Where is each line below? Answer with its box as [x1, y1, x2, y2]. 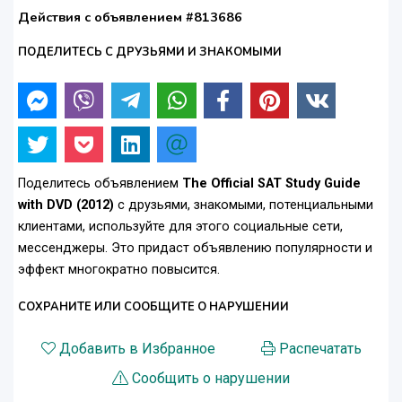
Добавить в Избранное [58, 340, 215, 358]
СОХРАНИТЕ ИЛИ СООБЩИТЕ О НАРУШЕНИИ [18, 299, 289, 316]
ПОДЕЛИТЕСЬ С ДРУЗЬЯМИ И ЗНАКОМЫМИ [18, 44, 282, 61]
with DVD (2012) [18, 197, 114, 214]
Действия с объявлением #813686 [18, 8, 242, 27]
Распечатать [278, 340, 362, 358]
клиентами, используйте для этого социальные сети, [18, 219, 343, 235]
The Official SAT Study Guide [182, 176, 361, 192]
